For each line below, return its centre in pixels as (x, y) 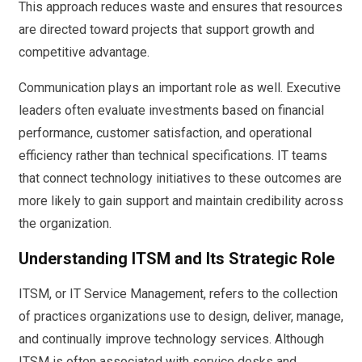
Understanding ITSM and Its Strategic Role (177, 259)
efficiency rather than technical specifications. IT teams (173, 155)
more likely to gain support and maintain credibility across (181, 200)
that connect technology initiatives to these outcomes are (180, 178)
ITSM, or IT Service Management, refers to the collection (178, 293)
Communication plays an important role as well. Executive (180, 87)
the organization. (65, 223)
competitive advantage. (84, 52)
